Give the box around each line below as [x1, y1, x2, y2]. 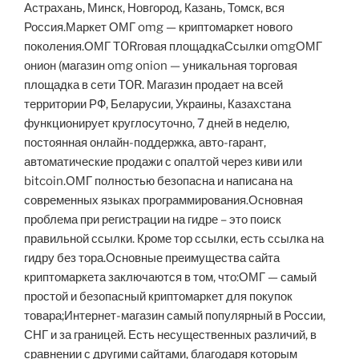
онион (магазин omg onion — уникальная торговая [24, 58, 297, 74]
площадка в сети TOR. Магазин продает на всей [24, 78, 283, 93]
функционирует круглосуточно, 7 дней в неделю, [24, 116, 289, 131]
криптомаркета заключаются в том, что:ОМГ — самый [24, 270, 317, 285]
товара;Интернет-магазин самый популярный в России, [24, 309, 325, 324]
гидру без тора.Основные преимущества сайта [24, 251, 280, 266]
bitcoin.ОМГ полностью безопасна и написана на [24, 174, 292, 189]
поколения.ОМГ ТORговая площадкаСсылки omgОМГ [24, 39, 322, 54]
